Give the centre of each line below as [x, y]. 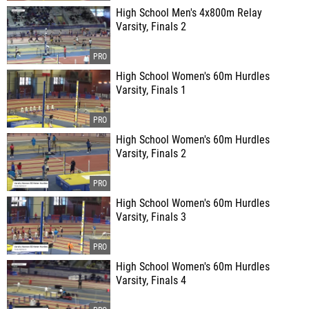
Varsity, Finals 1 [151, 90]
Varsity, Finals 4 [151, 281]
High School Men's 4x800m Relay [189, 13]
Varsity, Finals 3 [151, 217]
